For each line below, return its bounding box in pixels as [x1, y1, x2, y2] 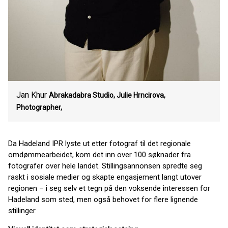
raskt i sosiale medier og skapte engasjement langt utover [8, 173, 202, 182]
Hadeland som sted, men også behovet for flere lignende [8, 195, 198, 204]
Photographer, [16, 103, 62, 111]
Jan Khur [16, 90, 47, 100]
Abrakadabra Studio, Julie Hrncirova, [49, 91, 165, 99]
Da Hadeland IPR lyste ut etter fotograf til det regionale [8, 139, 191, 148]
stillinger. [8, 206, 37, 215]
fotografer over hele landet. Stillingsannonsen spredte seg [8, 161, 202, 170]
